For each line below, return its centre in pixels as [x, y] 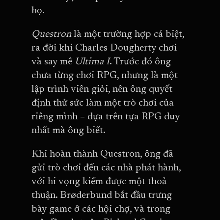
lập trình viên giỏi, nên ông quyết [102, 89]
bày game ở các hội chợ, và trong [101, 209]
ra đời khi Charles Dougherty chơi [104, 48]
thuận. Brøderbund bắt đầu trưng [102, 195]
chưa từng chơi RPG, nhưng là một [105, 76]
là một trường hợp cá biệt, [129, 34]
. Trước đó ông [140, 62]
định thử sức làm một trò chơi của [103, 103]
